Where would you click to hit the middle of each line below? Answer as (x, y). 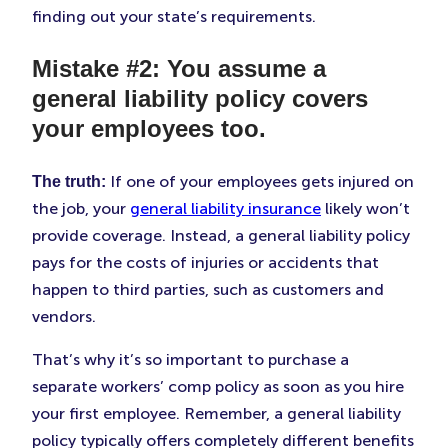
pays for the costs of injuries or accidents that (205, 263)
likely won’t (365, 209)
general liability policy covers (200, 99)
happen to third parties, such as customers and (208, 290)
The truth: (69, 182)
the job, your (81, 209)
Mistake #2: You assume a (179, 69)
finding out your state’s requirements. (174, 17)
